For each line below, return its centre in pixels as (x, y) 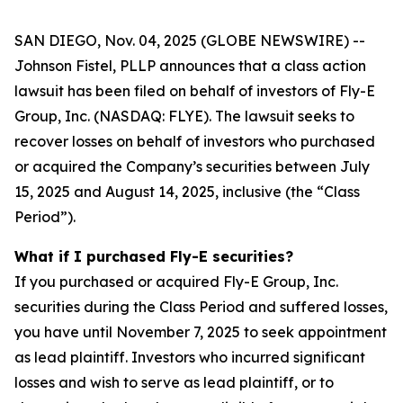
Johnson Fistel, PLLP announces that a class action (190, 66)
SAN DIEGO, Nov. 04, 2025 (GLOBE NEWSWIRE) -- (190, 40)
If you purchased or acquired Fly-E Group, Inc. (176, 282)
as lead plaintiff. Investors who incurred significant (190, 357)
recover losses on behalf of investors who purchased (195, 141)
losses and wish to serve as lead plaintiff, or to (174, 382)
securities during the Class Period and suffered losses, (201, 307)
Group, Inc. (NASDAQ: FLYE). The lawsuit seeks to (184, 116)
